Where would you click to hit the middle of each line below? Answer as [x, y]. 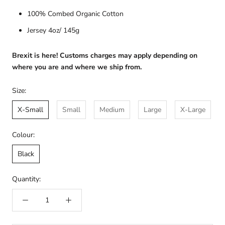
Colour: [23, 135]
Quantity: [26, 179]
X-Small [30, 110]
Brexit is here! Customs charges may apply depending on [105, 56]
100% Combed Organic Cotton [75, 14]
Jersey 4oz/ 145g [53, 31]
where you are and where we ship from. [77, 67]
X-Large [193, 110]
